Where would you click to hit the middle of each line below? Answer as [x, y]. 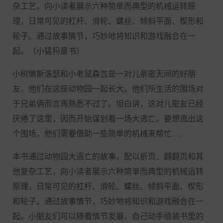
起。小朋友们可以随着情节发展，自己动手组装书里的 [108, 217]
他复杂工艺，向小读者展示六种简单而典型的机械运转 [108, 172]
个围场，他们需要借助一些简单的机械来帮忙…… [97, 134]
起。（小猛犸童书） [48, 51]
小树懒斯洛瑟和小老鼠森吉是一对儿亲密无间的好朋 [104, 74]
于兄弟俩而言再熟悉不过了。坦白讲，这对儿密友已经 [108, 104]
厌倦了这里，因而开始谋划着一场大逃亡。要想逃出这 [108, 119]
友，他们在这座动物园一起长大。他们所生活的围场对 [108, 89]
